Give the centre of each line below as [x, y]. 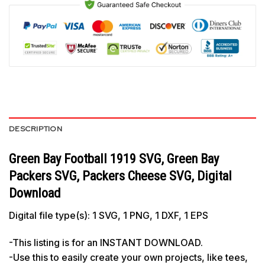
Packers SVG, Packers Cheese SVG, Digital [120, 175]
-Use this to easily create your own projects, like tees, [128, 257]
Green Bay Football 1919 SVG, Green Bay [114, 158]
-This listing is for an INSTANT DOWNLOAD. [106, 242]
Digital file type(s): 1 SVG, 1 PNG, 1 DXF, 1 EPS [109, 216]
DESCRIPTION [35, 128]
